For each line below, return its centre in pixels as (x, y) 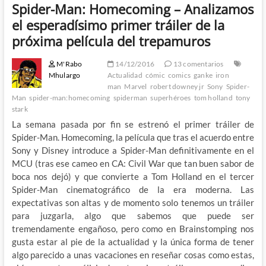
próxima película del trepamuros (111, 41)
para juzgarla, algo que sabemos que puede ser (133, 215)
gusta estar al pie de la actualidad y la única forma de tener (133, 241)
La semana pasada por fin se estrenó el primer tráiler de (133, 124)
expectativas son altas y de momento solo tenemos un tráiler (133, 202)
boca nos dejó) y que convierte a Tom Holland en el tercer (133, 176)
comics (179, 75)
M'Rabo (69, 64)
